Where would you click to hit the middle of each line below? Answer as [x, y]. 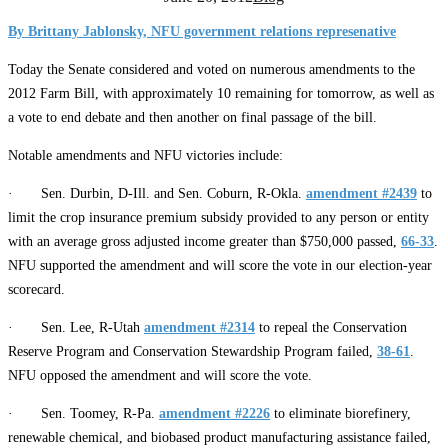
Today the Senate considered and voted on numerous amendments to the [211, 69]
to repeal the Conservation [331, 327]
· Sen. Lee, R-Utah [76, 327]
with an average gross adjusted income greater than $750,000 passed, [204, 241]
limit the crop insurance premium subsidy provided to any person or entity [218, 217]
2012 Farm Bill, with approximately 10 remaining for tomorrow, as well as [221, 93]
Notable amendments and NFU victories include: [145, 155]
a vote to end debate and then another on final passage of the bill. [192, 117]
